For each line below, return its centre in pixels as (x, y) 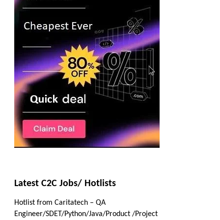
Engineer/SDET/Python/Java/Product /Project (86, 214)
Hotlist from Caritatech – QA (60, 203)
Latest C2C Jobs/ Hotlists (65, 184)
